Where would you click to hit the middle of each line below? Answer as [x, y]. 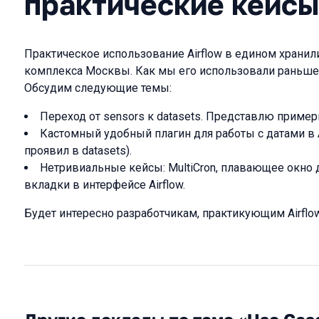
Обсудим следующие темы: [98, 88]
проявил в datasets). [78, 151]
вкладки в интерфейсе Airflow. [105, 185]
